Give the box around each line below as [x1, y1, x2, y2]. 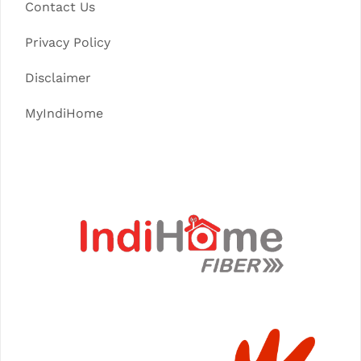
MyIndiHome [25, 106, 103, 121]
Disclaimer [25, 70, 91, 85]
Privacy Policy [25, 35, 110, 50]
